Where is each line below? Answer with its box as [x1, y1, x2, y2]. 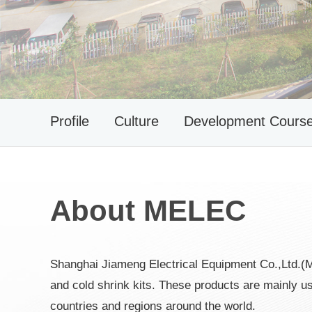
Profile [50, 114, 89, 129]
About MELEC [50, 194, 246, 227]
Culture [114, 114, 159, 129]
